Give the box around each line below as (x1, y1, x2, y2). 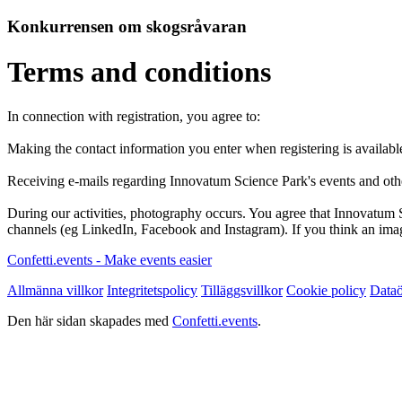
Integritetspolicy (107, 282, 197, 298)
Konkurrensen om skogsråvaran (7, 16, 247, 36)
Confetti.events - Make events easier (7, 251, 212, 267)
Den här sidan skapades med (7, 312, 172, 328)
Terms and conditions (7, 56, 271, 89)
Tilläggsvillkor (201, 282, 283, 298)
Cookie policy (286, 282, 366, 298)
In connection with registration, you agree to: (7, 108, 260, 124)
